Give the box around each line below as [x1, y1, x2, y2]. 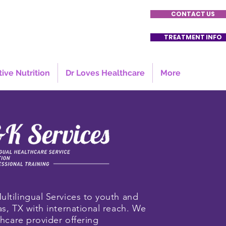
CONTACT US [171, 10, 215, 18]
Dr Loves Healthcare [65, 68, 145, 78]
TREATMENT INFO [164, 33, 222, 41]
